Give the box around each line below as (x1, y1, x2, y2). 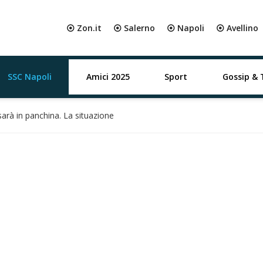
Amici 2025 (86, 71, 130, 82)
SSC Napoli (7, 71, 52, 82)
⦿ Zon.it (66, 22, 102, 33)
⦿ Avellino (216, 22, 258, 33)
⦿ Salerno (113, 22, 155, 33)
